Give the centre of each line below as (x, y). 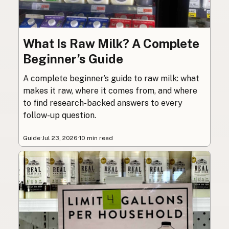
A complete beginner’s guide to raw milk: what (111, 78)
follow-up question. (60, 115)
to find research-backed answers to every (103, 103)
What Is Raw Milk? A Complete (111, 43)
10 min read (96, 138)
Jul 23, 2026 (60, 138)
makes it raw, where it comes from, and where (110, 90)
